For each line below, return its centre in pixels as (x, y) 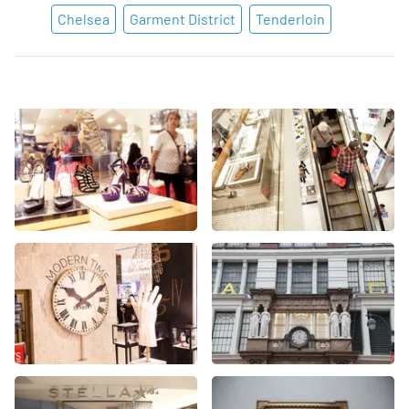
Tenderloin (290, 18)
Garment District (183, 18)
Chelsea (84, 18)
